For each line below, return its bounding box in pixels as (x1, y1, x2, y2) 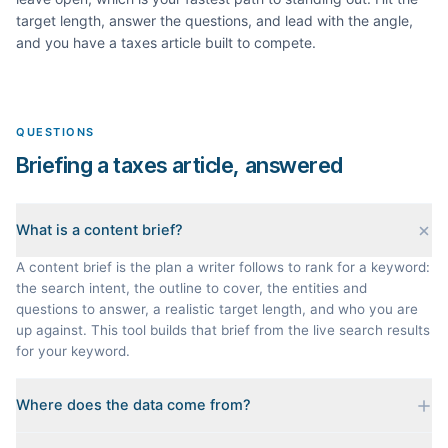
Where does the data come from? (16, 396, 251, 414)
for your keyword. (16, 343, 130, 359)
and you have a (16, 34, 121, 51)
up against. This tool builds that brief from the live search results (16, 322, 430, 338)
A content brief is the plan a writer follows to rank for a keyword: (16, 259, 430, 275)
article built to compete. (157, 34, 316, 51)
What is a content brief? (16, 221, 183, 239)
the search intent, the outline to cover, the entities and (16, 280, 367, 296)
